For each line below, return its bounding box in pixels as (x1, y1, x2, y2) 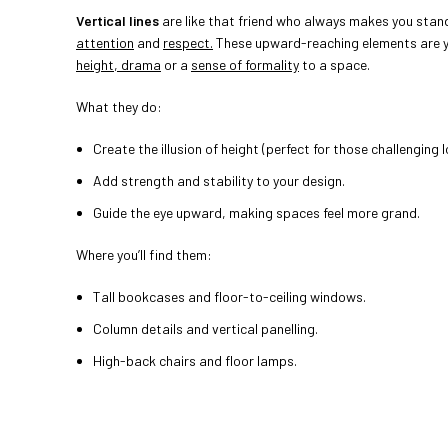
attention (76, 34, 134, 52)
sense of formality (191, 56, 299, 74)
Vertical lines (76, 12, 159, 30)
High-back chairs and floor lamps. (93, 352, 297, 370)
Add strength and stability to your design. (93, 172, 345, 190)
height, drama (76, 56, 161, 74)
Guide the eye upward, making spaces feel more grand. (93, 204, 420, 222)
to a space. (299, 56, 370, 74)
